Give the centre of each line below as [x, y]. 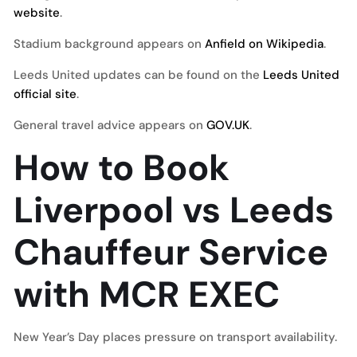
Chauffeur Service [171, 252]
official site [45, 94]
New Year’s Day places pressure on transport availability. [175, 337]
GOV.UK [228, 125]
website [37, 13]
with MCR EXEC [147, 294]
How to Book [122, 168]
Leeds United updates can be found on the [138, 75]
